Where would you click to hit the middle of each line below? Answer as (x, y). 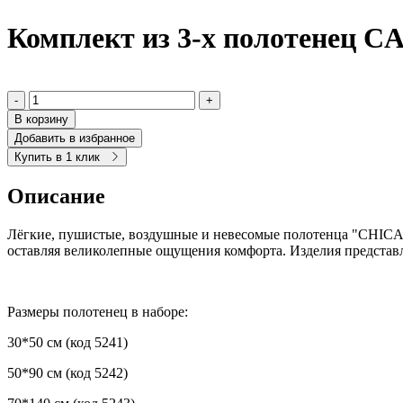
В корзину (41, 119)
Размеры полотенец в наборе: (98, 311)
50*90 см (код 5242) (67, 372)
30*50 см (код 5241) (67, 342)
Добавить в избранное (75, 138)
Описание (56, 196)
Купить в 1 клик (57, 157)
